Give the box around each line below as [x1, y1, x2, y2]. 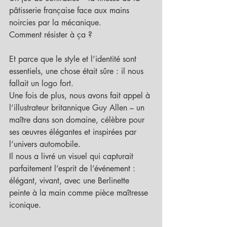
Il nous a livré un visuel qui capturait [9, 151, 136, 162]
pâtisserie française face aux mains [9, 5, 132, 16]
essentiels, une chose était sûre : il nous [9, 66, 146, 77]
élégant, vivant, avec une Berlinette [9, 175, 132, 186]
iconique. [9, 200, 41, 210]
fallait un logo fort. [9, 78, 73, 89]
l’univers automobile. [9, 139, 81, 149]
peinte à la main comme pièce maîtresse [9, 187, 150, 198]
